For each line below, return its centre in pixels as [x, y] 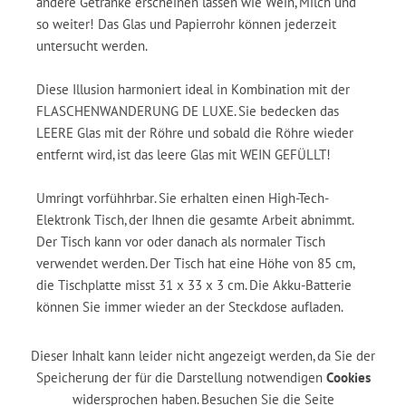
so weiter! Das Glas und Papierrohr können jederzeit [186, 24]
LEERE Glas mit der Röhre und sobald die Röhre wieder [195, 133]
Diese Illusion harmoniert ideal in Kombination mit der [193, 89]
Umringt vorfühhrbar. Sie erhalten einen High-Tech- [183, 198]
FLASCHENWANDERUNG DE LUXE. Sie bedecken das [188, 111]
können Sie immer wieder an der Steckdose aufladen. [190, 307]
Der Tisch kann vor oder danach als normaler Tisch [181, 242]
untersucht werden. [92, 46]
